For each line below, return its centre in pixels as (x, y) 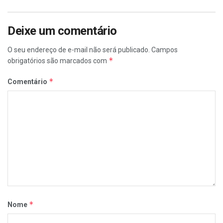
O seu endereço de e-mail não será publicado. (79, 50)
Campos (165, 50)
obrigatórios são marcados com (58, 61)
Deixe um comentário (62, 31)
